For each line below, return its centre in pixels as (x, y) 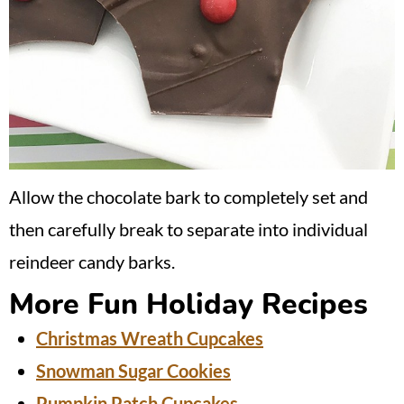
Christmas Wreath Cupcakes (150, 339)
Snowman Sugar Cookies (133, 371)
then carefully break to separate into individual (188, 230)
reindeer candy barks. (92, 262)
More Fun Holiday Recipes (188, 305)
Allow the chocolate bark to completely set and (188, 197)
